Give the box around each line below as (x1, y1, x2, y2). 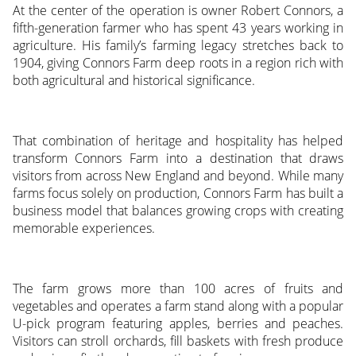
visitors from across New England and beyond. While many (12, 166, 344, 184)
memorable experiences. (12, 219, 155, 237)
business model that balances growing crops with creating (12, 201, 344, 219)
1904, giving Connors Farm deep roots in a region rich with (12, 53, 344, 72)
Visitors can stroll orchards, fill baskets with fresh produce (12, 331, 344, 350)
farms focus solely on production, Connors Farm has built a (12, 184, 344, 202)
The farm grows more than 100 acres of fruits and (12, 279, 344, 297)
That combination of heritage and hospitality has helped (12, 131, 344, 149)
